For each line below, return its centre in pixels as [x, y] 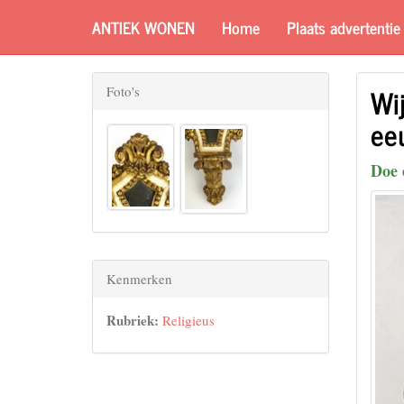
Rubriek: [133, 320]
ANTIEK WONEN [143, 27]
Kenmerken [139, 278]
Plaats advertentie [344, 27]
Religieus [188, 320]
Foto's [123, 91]
